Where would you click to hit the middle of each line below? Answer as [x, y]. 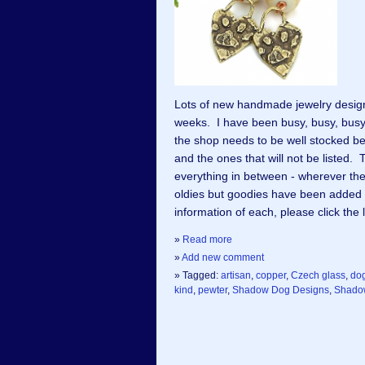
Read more [207, 240]
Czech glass [318, 275]
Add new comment [223, 257]
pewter [213, 290]
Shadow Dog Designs [281, 290]
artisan [236, 275]
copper [271, 275]
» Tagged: [198, 275]
